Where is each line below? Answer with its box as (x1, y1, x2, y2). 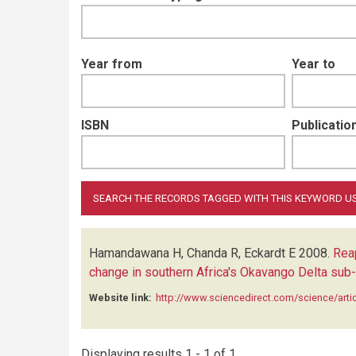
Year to (292, 56, 335, 72)
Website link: (89, 292, 152, 304)
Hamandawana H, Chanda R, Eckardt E (89, 246, 296, 261)
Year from (81, 56, 142, 72)
